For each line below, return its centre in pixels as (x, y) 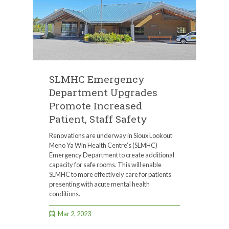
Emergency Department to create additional (112, 155)
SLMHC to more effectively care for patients (110, 175)
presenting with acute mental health (99, 184)
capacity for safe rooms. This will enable (105, 165)
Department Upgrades (103, 93)
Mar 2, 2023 (75, 214)
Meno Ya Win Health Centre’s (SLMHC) (103, 145)
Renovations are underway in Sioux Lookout (111, 136)
